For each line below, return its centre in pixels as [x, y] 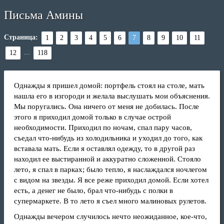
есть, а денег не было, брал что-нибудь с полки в [93, 190]
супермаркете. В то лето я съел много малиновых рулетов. [110, 201]
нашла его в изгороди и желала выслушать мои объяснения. [112, 96]
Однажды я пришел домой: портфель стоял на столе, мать [109, 85]
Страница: [21, 37]
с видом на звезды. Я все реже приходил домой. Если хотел [111, 180]
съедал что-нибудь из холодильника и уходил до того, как [108, 138]
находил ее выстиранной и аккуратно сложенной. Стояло [107, 159]
